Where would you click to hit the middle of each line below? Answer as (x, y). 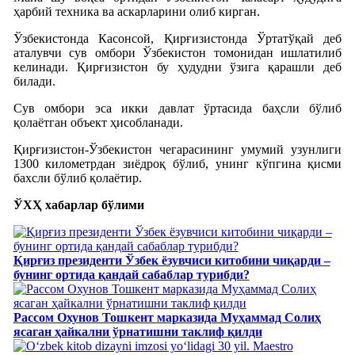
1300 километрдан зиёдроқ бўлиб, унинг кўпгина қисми (177, 163)
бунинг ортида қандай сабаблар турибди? (131, 274)
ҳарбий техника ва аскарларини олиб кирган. (136, 11)
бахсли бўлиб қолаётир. (77, 177)
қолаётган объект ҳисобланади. (98, 122)
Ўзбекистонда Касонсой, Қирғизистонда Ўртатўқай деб (177, 38)
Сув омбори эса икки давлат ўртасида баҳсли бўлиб (177, 108)
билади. (34, 81)
